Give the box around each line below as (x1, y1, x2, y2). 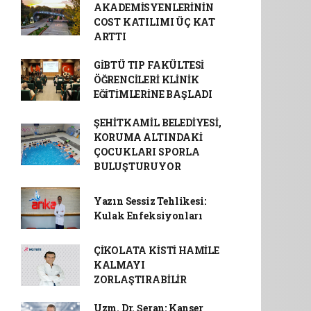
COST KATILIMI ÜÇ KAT (93, 15, 215, 28)
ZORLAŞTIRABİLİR (93, 273, 187, 286)
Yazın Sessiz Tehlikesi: (93, 194, 206, 208)
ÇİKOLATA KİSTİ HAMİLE (93, 244, 219, 257)
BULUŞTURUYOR (93, 160, 181, 173)
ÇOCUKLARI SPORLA (93, 145, 200, 158)
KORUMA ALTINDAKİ (93, 131, 203, 144)
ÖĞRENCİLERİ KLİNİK (93, 73, 199, 86)
